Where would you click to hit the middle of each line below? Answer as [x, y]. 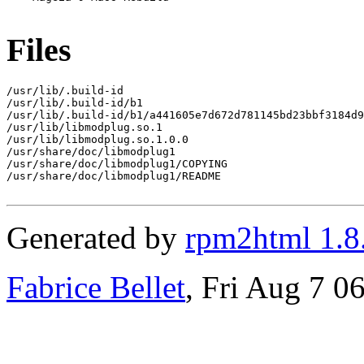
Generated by [96, 237]
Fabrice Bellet [96, 287]
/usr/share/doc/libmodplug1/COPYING [117, 163]
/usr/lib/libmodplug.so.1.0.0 [97, 139]
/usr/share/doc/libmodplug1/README [114, 175]
